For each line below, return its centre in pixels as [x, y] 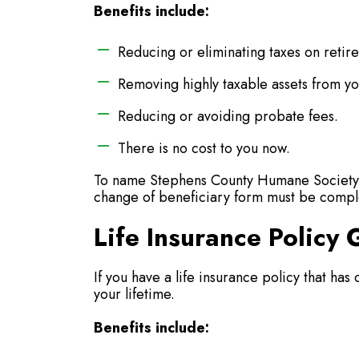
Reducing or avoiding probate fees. [228, 116]
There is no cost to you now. [204, 148]
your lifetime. [134, 294]
